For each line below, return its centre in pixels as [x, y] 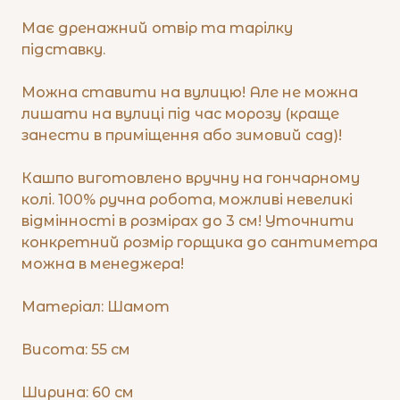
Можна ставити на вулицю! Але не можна [190, 93]
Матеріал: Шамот [96, 307]
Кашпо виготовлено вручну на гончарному [191, 179]
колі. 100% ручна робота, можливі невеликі [187, 200]
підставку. [63, 50]
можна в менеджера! [103, 264]
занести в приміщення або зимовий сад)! [183, 136]
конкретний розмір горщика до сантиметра [200, 243]
